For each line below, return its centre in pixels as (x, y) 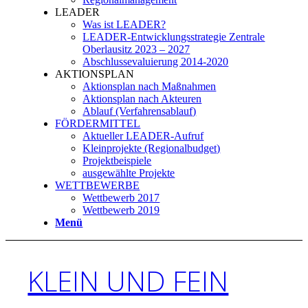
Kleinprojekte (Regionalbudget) (152, 148)
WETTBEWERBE (98, 185)
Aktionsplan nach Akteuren (142, 99)
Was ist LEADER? (124, 24)
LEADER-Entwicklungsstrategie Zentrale (174, 37)
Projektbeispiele (117, 161)
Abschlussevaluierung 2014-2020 (156, 62)
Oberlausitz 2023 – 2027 (136, 49)
